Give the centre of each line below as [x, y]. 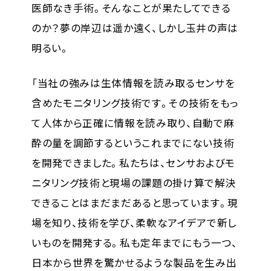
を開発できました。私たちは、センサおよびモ [133, 163]
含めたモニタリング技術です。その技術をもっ [135, 103]
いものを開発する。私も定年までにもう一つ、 [135, 243]
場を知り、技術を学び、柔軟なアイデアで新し [134, 223]
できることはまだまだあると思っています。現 [135, 203]
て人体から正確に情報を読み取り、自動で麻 [133, 123]
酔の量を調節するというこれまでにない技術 [133, 143]
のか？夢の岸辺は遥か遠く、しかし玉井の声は [135, 28]
